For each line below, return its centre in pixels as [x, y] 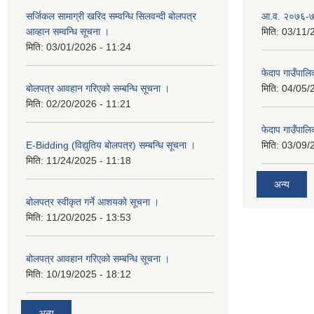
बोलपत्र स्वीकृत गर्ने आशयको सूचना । [93, 202]
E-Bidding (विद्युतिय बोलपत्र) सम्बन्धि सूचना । [111, 145]
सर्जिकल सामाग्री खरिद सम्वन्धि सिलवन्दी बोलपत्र [111, 16]
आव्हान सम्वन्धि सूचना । [68, 31]
